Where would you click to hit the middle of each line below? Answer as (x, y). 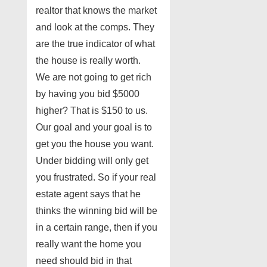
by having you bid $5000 (88, 94)
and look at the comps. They (95, 27)
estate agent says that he (88, 194)
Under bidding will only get (92, 161)
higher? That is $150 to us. (92, 111)
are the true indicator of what (95, 44)
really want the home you (89, 244)
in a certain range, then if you (97, 228)
